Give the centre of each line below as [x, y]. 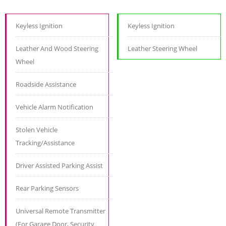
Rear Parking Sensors [47, 188]
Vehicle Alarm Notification [54, 107]
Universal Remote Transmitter [61, 211]
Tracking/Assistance [45, 143]
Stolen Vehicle [37, 130]
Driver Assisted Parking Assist [59, 166]
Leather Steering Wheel [163, 49]
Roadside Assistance [46, 84]
